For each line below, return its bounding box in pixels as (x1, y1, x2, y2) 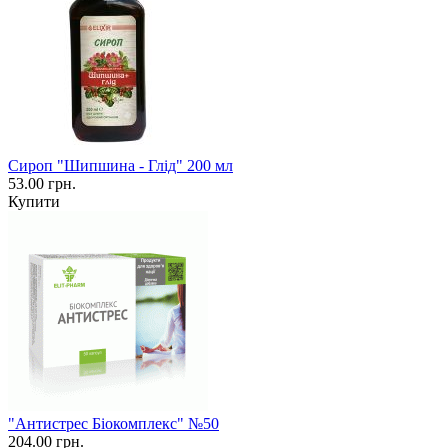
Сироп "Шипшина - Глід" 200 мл (8, 156, 233, 174)
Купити (8, 192, 60, 210)
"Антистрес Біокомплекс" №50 (8, 414, 219, 432)
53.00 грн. (8, 174, 76, 192)
